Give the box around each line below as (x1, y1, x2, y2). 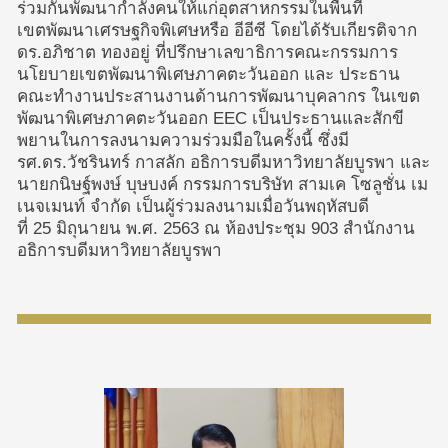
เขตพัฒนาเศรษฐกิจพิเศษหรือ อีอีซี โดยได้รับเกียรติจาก (17, 21, 418, 40)
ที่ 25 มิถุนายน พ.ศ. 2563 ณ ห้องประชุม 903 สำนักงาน (17, 219, 416, 238)
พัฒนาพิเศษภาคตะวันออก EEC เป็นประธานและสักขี (17, 109, 405, 128)
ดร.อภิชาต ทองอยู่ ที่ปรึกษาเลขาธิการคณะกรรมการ (17, 43, 399, 62)
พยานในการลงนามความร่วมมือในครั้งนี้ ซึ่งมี (17, 131, 350, 150)
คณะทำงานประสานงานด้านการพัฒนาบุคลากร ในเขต (17, 87, 421, 106)
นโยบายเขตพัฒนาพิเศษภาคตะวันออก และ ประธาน (17, 65, 401, 84)
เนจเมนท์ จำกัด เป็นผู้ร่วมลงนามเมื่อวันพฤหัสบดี (17, 197, 370, 216)
